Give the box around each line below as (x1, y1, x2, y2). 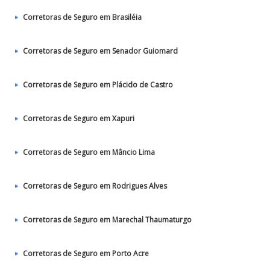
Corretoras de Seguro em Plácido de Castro (23, 80, 173, 90)
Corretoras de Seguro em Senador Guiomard (23, 46, 178, 56)
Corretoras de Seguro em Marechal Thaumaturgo (23, 215, 192, 225)
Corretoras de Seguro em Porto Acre (23, 248, 149, 259)
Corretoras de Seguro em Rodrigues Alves (23, 181, 167, 191)
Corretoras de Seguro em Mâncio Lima (23, 147, 155, 157)
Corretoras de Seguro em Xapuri (23, 113, 134, 124)
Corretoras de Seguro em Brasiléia (23, 12, 142, 22)
